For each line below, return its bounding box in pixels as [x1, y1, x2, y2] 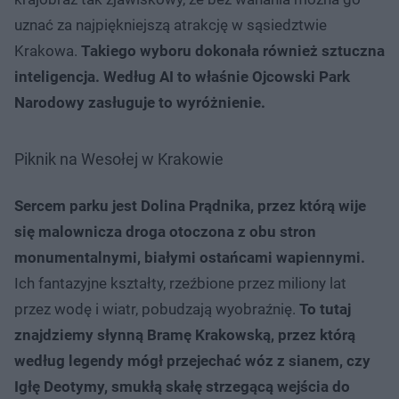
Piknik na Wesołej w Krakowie [14, 149, 224, 168]
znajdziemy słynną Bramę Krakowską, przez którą [14, 325, 355, 344]
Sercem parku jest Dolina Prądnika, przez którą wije [14, 196, 366, 215]
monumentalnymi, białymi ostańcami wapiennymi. [14, 248, 365, 266]
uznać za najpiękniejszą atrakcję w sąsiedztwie [14, 15, 327, 34]
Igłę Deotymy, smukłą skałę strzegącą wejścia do [14, 377, 350, 395]
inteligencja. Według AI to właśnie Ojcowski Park [14, 67, 350, 85]
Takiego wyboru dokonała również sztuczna [81, 41, 385, 60]
